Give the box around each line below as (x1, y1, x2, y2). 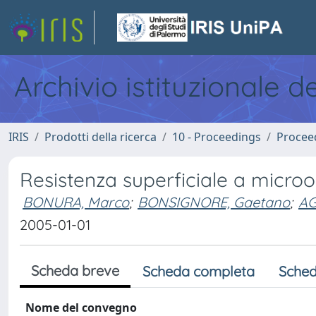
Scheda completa (142, 262, 255, 280)
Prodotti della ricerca (44, 129, 157, 145)
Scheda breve (31, 262, 119, 279)
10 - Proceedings (172, 129, 261, 145)
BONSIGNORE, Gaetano (138, 193, 290, 211)
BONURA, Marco (23, 193, 129, 211)
